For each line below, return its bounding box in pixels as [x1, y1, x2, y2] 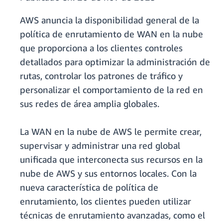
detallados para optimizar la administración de [20, 56, 210, 68]
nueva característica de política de [20, 182, 158, 193]
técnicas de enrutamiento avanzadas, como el [20, 210, 205, 221]
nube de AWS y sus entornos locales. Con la [20, 168, 197, 179]
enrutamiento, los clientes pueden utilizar [20, 196, 191, 207]
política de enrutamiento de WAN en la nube [20, 28, 203, 40]
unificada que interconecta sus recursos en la [20, 154, 203, 165]
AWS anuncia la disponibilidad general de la [20, 14, 199, 26]
